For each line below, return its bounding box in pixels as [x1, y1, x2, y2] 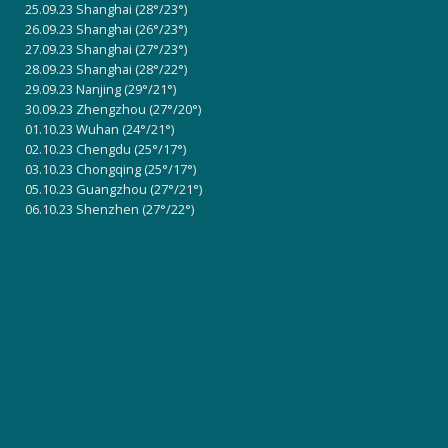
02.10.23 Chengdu [25, 139, 134, 158]
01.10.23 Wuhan [25, 119, 122, 138]
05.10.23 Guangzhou [25, 179, 150, 198]
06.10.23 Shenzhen [25, 199, 142, 218]
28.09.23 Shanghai [25, 59, 135, 78]
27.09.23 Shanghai [25, 39, 135, 58]
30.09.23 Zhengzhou [25, 99, 149, 118]
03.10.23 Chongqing [25, 159, 144, 178]
